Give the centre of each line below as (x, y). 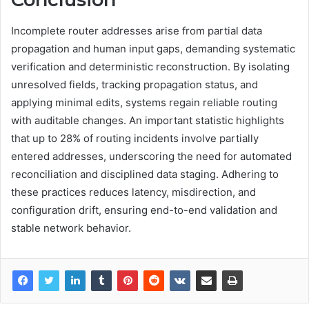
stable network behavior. (71, 228)
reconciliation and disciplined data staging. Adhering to (145, 174)
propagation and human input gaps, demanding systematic (153, 48)
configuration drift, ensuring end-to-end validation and (144, 210)
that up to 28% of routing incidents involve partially (135, 138)
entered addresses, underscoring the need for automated (151, 156)
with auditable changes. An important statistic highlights (148, 120)
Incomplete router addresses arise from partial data (137, 30)
